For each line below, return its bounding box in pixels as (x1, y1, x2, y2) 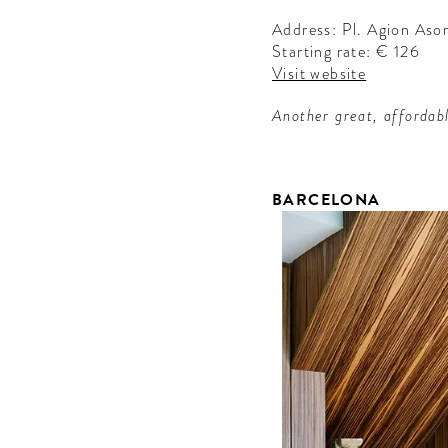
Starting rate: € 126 (272, 40, 420, 64)
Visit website (272, 62, 367, 86)
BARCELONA (272, 188, 381, 213)
